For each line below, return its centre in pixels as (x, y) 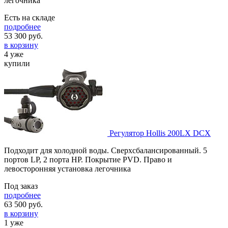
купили (17, 63)
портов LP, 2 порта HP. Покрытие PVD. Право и (88, 159)
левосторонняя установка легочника (67, 168)
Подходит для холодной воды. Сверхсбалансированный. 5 (106, 150)
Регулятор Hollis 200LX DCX (160, 133)
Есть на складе (30, 17)
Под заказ (21, 186)
